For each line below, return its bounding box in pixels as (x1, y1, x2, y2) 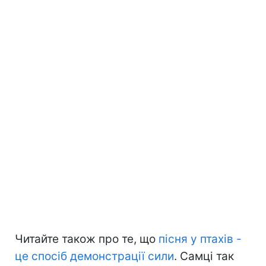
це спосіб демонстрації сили (15, 249, 174, 263)
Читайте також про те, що (15, 232, 156, 246)
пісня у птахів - (156, 232, 242, 246)
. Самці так (174, 249, 234, 263)
